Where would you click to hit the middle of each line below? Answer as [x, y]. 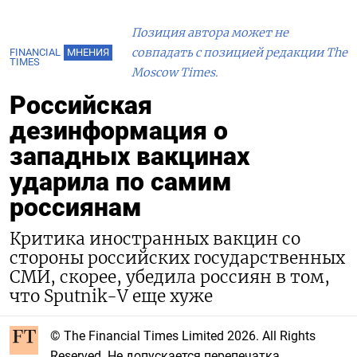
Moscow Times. [175, 72]
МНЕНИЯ [88, 53]
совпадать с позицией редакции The [239, 52]
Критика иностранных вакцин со [155, 239]
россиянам [76, 207]
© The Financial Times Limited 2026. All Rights [183, 335]
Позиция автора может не [210, 32]
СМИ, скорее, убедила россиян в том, [170, 277]
